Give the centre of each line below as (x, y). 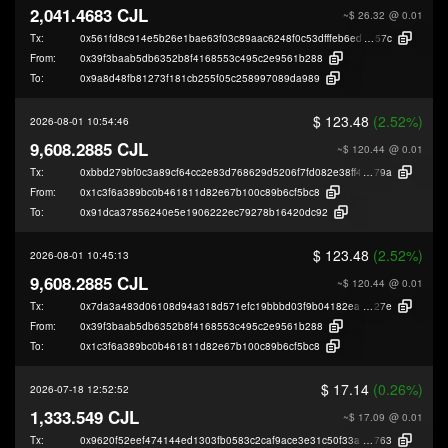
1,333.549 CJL (84, 416)
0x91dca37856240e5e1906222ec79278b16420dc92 (204, 211)
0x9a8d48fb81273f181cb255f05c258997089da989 (200, 77)
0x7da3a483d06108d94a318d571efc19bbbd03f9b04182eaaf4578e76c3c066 (262, 305)
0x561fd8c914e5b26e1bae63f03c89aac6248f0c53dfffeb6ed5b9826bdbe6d (257, 37)
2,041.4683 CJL (89, 14)
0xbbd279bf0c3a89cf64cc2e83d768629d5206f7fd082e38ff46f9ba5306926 (255, 171)
